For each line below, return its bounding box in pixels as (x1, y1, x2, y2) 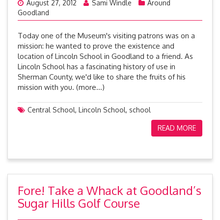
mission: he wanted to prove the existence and (18, 41, 174, 51)
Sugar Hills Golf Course (18, 195, 140, 211)
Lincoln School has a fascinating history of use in (18, 62, 175, 71)
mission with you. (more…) (18, 82, 105, 92)
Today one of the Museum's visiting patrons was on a (18, 31, 195, 40)
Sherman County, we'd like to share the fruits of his (18, 72, 186, 82)
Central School (27, 106, 75, 114)
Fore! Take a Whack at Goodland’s (18, 183, 201, 198)
